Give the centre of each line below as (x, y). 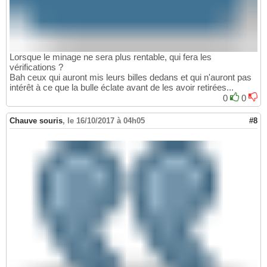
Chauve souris (36, 121)
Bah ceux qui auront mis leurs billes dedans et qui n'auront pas (131, 77)
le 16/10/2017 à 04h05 (106, 121)
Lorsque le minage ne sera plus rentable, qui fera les (111, 57)
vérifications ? (36, 67)
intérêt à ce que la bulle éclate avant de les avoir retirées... (122, 88)
